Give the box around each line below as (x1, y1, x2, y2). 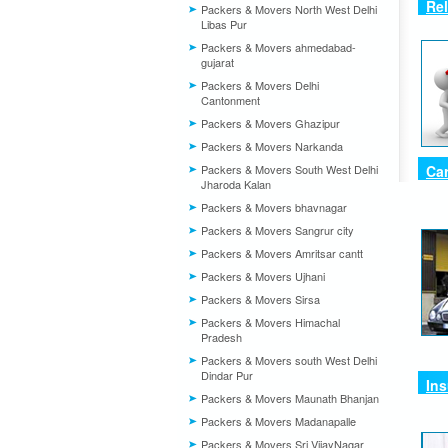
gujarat (201, 54, 234, 70)
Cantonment (201, 92, 260, 108)
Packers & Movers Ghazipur (201, 115, 340, 131)
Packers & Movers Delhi (201, 77, 319, 93)
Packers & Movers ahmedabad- (201, 39, 356, 55)
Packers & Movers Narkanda (201, 138, 343, 154)
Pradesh (201, 329, 242, 345)
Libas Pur (201, 16, 247, 32)
